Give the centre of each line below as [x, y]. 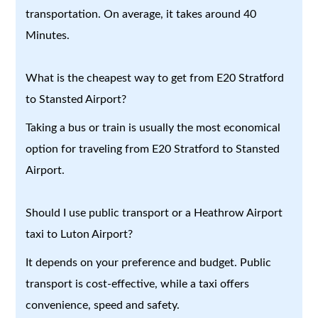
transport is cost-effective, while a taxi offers [138, 284]
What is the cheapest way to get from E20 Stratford [155, 78]
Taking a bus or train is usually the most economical [153, 127]
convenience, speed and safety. [103, 305]
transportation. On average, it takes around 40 [141, 14]
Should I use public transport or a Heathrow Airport [154, 213]
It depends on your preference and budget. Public [149, 262]
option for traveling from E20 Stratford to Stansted [153, 149]
